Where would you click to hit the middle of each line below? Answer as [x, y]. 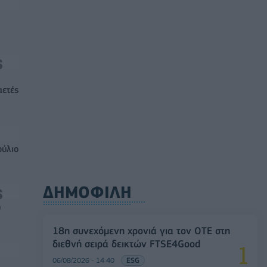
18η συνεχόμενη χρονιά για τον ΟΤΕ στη [141, 230]
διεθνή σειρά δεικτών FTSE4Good [126, 243]
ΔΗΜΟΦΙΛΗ [87, 192]
